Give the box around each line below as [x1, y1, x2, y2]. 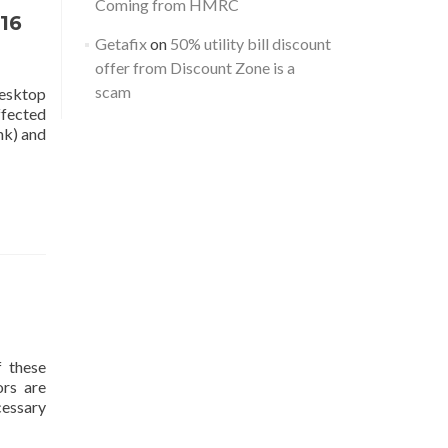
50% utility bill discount [169, 34, 331, 53]
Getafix [94, 34, 147, 53]
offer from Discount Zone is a [94, 58, 295, 77]
